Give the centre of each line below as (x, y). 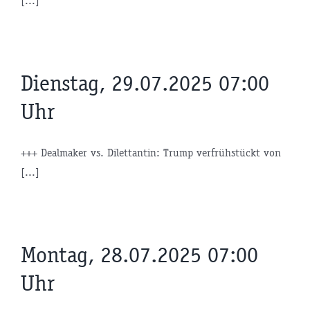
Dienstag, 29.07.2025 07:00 (145, 83)
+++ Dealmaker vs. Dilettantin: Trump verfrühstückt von (151, 152)
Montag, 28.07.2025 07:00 (139, 255)
